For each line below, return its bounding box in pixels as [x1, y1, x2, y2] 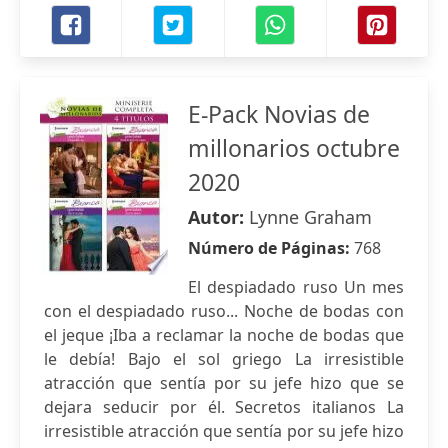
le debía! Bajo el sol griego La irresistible [44, 348, 404, 370]
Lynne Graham [249, 205, 372, 229]
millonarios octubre [188, 132, 400, 164]
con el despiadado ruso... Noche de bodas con [44, 300, 404, 322]
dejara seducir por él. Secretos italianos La [44, 396, 404, 418]
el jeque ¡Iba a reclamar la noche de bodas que [44, 324, 404, 346]
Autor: [188, 205, 249, 229]
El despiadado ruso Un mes [188, 276, 404, 298]
